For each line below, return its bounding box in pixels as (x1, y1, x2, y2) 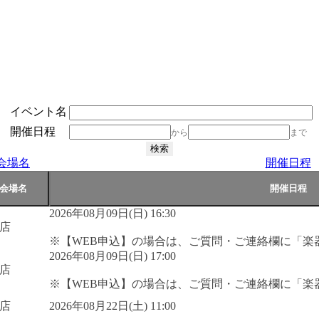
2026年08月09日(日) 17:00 (49, 249, 176, 262)
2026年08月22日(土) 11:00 (49, 299, 176, 312)
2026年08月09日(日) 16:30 (49, 206, 176, 219)
